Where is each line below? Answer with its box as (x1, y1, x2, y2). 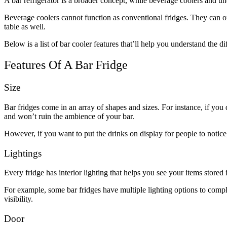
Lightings (4, 147, 42, 159)
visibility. (4, 195, 33, 204)
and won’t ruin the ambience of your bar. (4, 112, 134, 121)
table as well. (4, 22, 46, 31)
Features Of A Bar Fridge (4, 58, 131, 72)
